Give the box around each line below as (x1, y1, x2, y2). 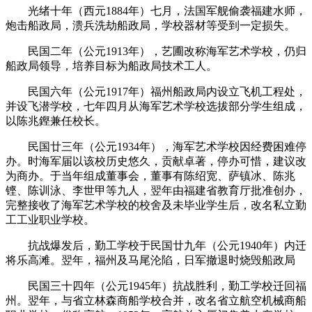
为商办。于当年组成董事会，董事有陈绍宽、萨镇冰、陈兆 (6, 169, 295, 182)
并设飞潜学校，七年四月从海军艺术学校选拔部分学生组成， (6, 100, 306, 112)
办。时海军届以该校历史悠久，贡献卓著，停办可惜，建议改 (6, 155, 306, 167)
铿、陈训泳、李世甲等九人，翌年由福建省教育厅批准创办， (6, 184, 306, 196)
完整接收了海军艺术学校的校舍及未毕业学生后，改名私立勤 (6, 198, 306, 211)
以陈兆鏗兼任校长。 (6, 114, 109, 127)
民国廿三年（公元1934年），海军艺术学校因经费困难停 (6, 140, 306, 153)
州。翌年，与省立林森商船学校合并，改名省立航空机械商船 (6, 294, 306, 306)
